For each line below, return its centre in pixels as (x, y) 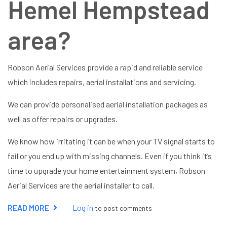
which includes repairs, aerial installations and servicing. (102, 82)
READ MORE (28, 207)
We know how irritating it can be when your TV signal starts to (111, 141)
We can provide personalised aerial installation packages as (108, 104)
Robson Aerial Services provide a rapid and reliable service (105, 67)
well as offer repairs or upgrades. (64, 119)
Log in (83, 207)
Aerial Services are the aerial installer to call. (81, 185)
